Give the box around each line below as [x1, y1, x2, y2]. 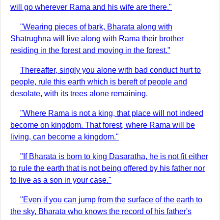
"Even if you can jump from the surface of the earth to [20, 195, 202, 204]
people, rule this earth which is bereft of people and [10, 78, 187, 86]
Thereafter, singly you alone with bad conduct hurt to [20, 66, 201, 74]
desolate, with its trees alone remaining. [10, 89, 148, 98]
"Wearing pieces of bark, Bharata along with [20, 23, 172, 31]
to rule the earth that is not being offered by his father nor [10, 164, 205, 172]
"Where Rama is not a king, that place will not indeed [20, 109, 203, 117]
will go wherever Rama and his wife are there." [10, 3, 172, 11]
